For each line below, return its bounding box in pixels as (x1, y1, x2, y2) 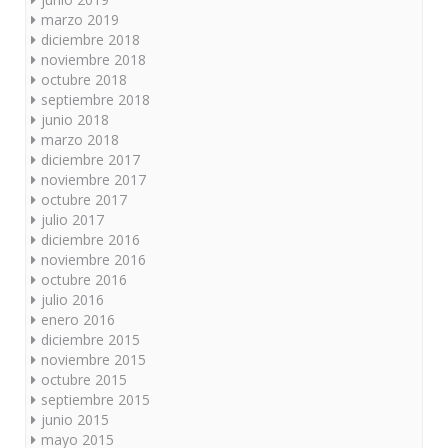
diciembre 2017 (41, 150, 140, 170)
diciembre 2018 (41, 30, 140, 50)
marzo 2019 (41, 10, 119, 30)
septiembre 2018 (41, 90, 150, 110)
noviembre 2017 (41, 170, 146, 190)
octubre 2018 (41, 70, 127, 90)
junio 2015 (41, 410, 109, 430)
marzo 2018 (41, 130, 119, 150)
